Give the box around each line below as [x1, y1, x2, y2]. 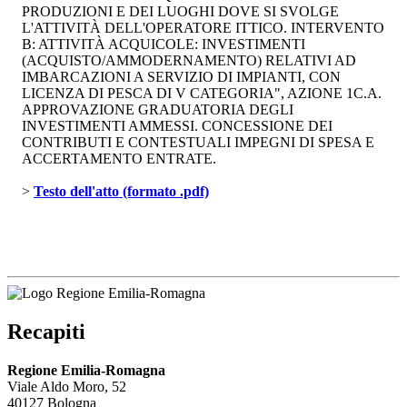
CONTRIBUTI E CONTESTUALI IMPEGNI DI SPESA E [22, 134, 374, 151]
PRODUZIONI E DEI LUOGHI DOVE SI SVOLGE [22, 4, 339, 20]
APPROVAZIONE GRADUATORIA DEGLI [22, 102, 293, 118]
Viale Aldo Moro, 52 [7, 378, 126, 394]
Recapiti [7, 319, 85, 343]
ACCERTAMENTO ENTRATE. [22, 151, 216, 167]
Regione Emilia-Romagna [7, 362, 165, 378]
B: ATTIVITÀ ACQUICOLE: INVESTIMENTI [22, 36, 305, 53]
